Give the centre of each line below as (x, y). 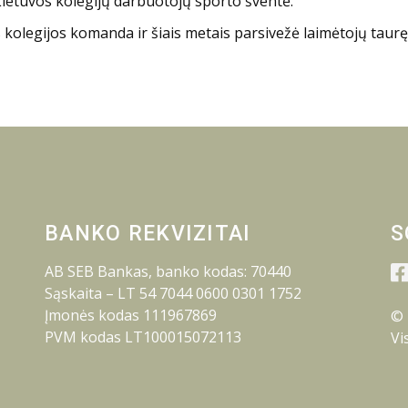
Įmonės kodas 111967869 (131, 316)
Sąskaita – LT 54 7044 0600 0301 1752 (173, 294)
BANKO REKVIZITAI (148, 234)
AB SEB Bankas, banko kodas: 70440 (168, 272)
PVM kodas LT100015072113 (143, 337)
